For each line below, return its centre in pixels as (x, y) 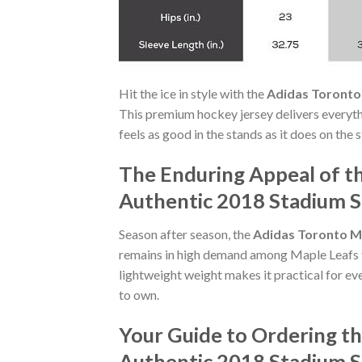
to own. (139, 295)
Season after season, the (186, 234)
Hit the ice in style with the (193, 93)
